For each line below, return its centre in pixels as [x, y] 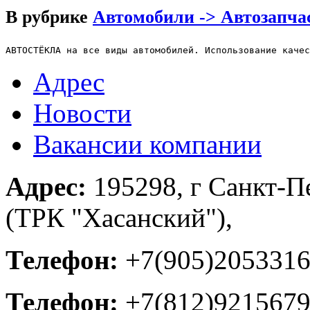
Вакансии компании [147, 144]
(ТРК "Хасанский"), [119, 217]
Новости [82, 113]
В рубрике [49, 17]
